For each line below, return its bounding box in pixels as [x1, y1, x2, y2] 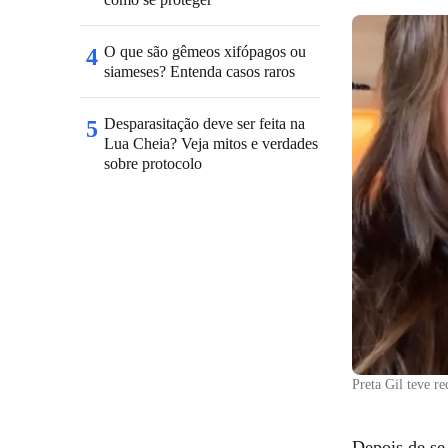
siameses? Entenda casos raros [104, 63, 295, 80]
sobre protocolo [104, 155, 202, 172]
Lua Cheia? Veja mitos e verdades [104, 135, 318, 152]
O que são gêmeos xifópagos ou [104, 43, 306, 60]
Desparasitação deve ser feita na [104, 115, 305, 132]
